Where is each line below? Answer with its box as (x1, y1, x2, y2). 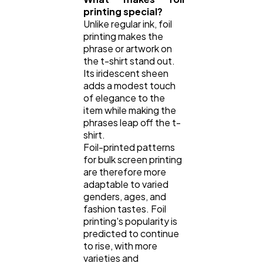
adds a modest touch (83, 79, 176, 92)
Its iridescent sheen (83, 66, 168, 79)
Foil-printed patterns (83, 140, 175, 153)
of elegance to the (83, 91, 165, 104)
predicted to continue (83, 227, 179, 240)
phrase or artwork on (83, 42, 172, 55)
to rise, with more (83, 239, 157, 252)
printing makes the (83, 29, 163, 42)
